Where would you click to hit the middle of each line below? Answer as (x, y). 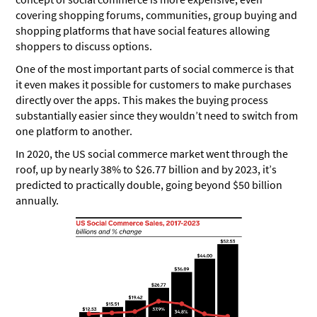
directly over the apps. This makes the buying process (142, 100)
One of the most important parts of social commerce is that (155, 69)
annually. (38, 201)
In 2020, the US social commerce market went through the (152, 154)
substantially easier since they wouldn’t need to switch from (157, 116)
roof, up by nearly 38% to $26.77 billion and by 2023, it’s (146, 169)
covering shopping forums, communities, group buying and (157, 15)
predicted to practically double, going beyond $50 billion (149, 185)
